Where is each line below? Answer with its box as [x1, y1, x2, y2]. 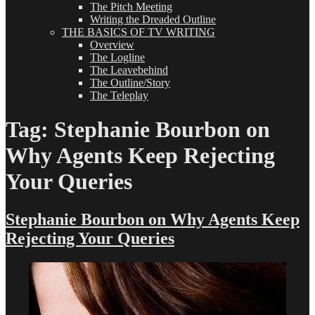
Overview [90, 39, 134, 51]
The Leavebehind [90, 64, 168, 76]
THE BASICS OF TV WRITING [62, 26, 215, 38]
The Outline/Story [90, 77, 170, 89]
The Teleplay [90, 89, 148, 101]
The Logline [90, 51, 145, 63]
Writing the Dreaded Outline [90, 13, 216, 25]
